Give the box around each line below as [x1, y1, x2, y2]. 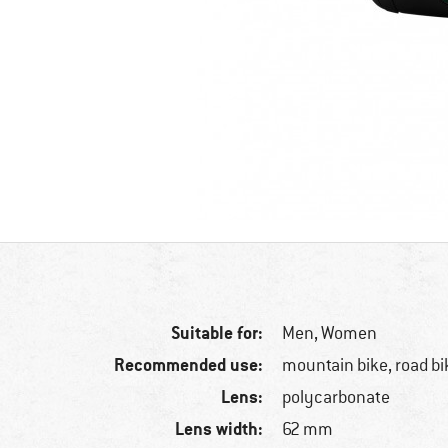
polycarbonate [282, 386, 391, 409]
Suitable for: [171, 321, 264, 345]
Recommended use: [114, 353, 264, 377]
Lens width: [175, 417, 264, 441]
